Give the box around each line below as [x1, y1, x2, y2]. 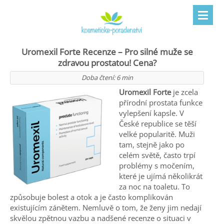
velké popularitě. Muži [119, 129, 195, 139]
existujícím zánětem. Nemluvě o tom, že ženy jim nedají [10, 202, 201, 213]
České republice [119, 118, 173, 129]
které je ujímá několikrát [119, 171, 202, 181]
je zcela [171, 87, 198, 97]
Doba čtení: [81, 73, 116, 82]
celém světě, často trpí [119, 150, 195, 160]
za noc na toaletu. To [119, 181, 190, 192]
